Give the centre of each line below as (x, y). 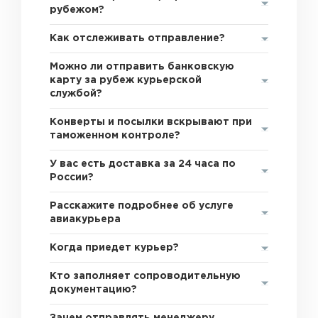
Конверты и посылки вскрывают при (151, 122)
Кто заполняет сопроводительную (146, 276)
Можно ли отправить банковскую (142, 67)
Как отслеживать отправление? (138, 38)
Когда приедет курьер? (115, 248)
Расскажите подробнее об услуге (142, 206)
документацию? (94, 290)
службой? (76, 94)
